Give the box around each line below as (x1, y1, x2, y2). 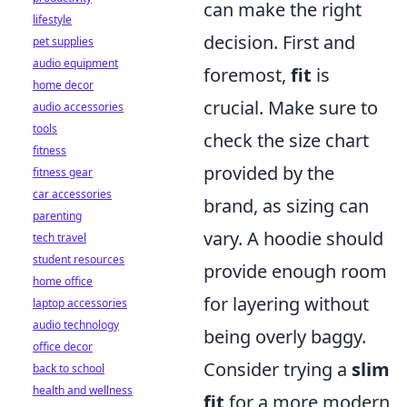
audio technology (33, 317, 119, 333)
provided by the (203, 161, 334, 186)
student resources (33, 252, 124, 267)
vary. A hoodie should (203, 226, 383, 252)
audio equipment (33, 55, 118, 71)
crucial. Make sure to (203, 95, 378, 121)
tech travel (33, 230, 86, 245)
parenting (33, 208, 82, 223)
